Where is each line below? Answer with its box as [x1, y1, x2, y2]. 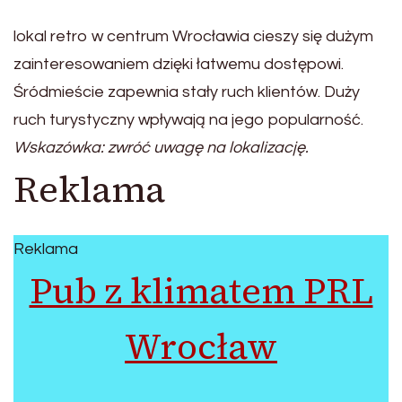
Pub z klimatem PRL [29, 267, 373, 316]
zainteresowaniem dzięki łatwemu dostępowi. [13, 56, 344, 74]
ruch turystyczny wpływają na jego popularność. [13, 111, 363, 129]
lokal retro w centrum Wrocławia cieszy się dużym [13, 28, 373, 46]
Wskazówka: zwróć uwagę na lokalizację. [13, 139, 309, 157]
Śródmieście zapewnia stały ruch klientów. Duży [13, 83, 360, 101]
